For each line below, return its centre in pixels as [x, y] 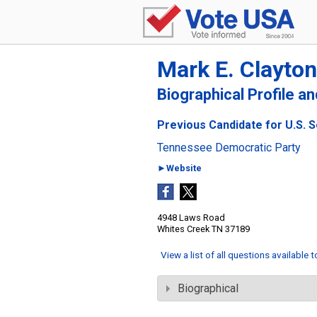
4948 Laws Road [191, 218]
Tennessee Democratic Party [229, 148]
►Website [179, 168]
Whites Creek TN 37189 [203, 229]
